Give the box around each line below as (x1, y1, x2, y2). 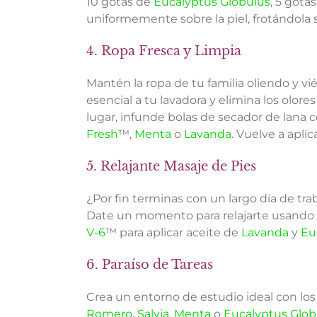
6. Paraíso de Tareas (86, 256, 213, 272)
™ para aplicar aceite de (105, 225, 241, 239)
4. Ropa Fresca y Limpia (86, 43, 241, 59)
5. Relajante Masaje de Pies (86, 158, 256, 175)
